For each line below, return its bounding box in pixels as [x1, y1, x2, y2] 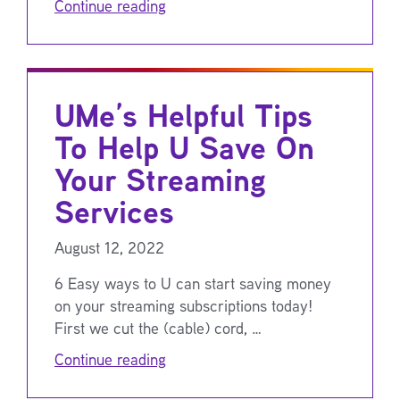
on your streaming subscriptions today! [54, 294, 312, 316]
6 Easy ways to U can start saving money [54, 271, 331, 294]
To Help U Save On [54, 124, 314, 170]
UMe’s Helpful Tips [54, 92, 312, 137]
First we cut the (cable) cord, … [54, 316, 262, 338]
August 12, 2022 [54, 236, 164, 258]
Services [54, 188, 174, 234]
